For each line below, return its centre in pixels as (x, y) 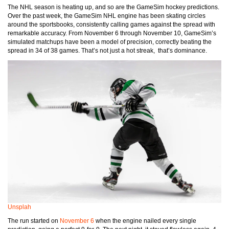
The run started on (34, 221)
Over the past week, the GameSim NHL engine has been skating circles (107, 16)
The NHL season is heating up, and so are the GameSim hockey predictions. (113, 7)
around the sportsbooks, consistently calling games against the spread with (111, 25)
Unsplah (19, 207)
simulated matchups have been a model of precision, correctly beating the (110, 42)
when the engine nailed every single (145, 221)
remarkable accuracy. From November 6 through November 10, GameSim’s (112, 33)
